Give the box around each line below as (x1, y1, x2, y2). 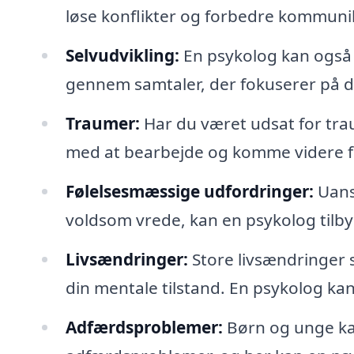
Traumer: (65, 111, 140, 134)
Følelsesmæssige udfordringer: (65, 179, 314, 202)
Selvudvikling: (65, 44, 179, 67)
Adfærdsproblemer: (65, 315, 223, 338)
